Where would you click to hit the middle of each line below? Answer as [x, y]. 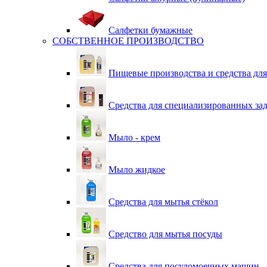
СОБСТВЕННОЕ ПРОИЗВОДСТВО [128, 41]
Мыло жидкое [137, 170]
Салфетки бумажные [150, 30]
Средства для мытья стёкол [163, 202]
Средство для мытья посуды [165, 234]
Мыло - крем [134, 137]
